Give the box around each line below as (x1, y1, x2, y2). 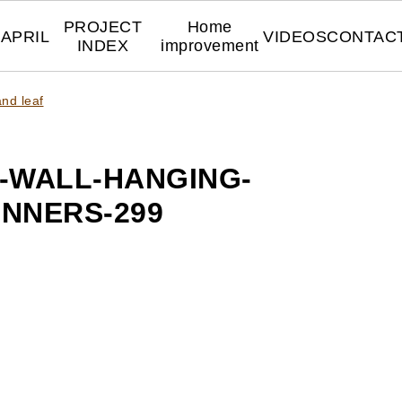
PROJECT (63, 18, 143, 36)
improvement (161, 37, 259, 55)
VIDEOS (263, 27, 328, 46)
